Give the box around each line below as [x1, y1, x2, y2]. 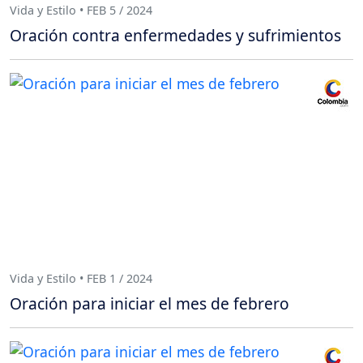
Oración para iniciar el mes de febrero [10, 293, 289, 315]
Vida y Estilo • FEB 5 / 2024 [10, 2, 152, 18]
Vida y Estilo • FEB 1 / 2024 [10, 270, 152, 286]
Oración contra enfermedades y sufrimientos [10, 24, 341, 47]
